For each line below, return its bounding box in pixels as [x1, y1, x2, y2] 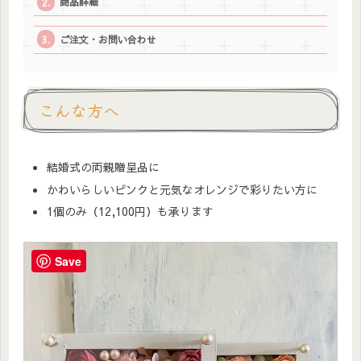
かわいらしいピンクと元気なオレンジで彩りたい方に [46, 180, 317, 197]
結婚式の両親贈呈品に [46, 158, 160, 175]
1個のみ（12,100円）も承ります [46, 203, 214, 220]
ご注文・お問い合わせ [59, 32, 156, 46]
